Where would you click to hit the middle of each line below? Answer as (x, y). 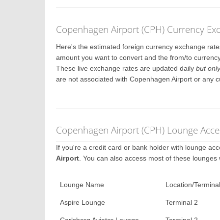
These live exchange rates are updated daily (126, 68)
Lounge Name (82, 185)
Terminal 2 (182, 202)
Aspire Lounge (83, 202)
